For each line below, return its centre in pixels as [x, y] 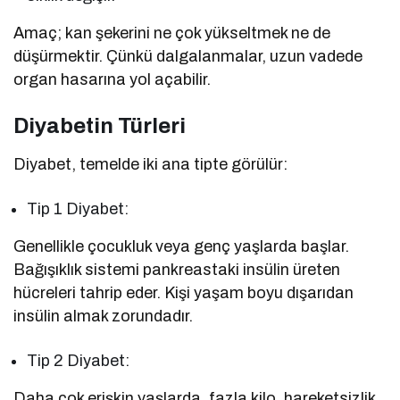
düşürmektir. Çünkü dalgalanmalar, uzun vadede [188, 56]
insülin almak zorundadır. [104, 316]
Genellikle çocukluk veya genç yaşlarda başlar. [182, 246]
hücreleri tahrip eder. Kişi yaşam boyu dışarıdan [184, 292]
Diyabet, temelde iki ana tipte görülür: [151, 164]
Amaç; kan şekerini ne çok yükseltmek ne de [172, 33]
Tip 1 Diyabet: [78, 208]
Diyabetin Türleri [100, 125]
